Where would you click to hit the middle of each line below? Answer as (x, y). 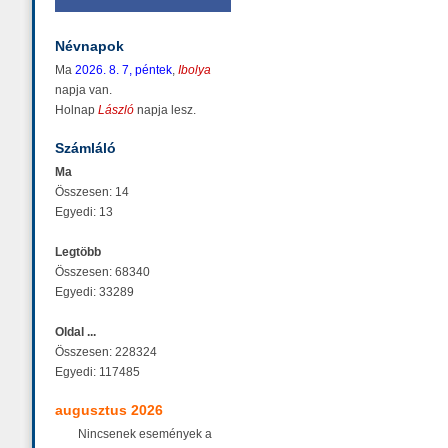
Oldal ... (75, 332)
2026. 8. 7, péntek (123, 70)
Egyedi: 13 (84, 212)
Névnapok (89, 46)
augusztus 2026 (109, 410)
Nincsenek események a (145, 434)
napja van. (83, 90)
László (116, 110)
